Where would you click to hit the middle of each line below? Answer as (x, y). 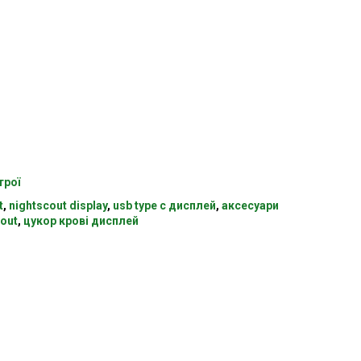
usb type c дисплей (164, 206)
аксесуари (250, 206)
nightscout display (58, 206)
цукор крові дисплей (81, 221)
